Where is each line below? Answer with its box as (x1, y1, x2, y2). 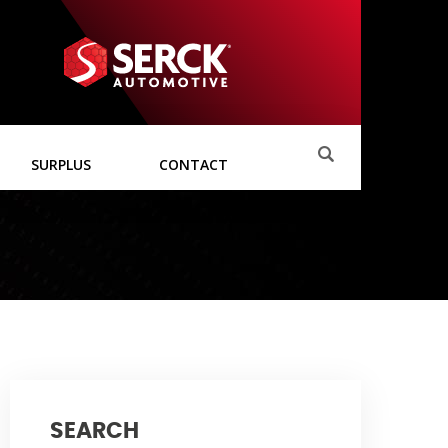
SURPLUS (31, 155, 92, 174)
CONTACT (159, 155, 228, 174)
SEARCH (50, 420, 139, 442)
